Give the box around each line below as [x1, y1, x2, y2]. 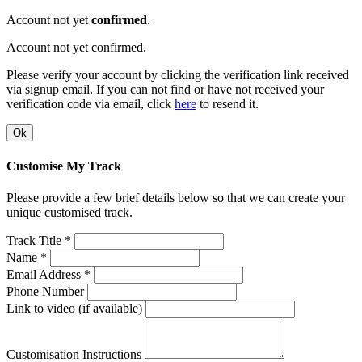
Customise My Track [6, 158, 121, 173]
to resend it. [196, 97, 259, 112]
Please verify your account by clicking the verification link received [6, 68, 349, 82]
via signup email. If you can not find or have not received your [6, 82, 324, 97]
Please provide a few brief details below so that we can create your [6, 190, 345, 204]
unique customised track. [6, 204, 133, 219]
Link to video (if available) [6, 301, 142, 315]
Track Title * [6, 233, 71, 247]
